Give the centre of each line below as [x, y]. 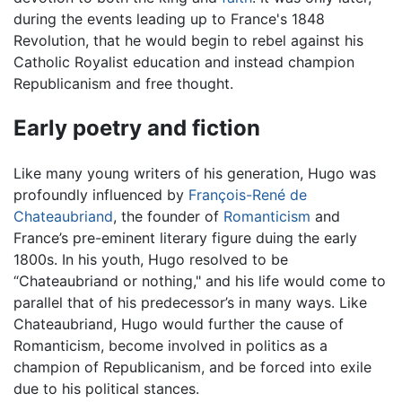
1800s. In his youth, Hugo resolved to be [151, 259]
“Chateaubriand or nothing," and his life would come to [200, 280]
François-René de [248, 194]
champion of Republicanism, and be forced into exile [192, 367]
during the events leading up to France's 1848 [169, 18]
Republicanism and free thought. [123, 83]
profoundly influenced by [101, 194]
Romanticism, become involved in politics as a [170, 345]
